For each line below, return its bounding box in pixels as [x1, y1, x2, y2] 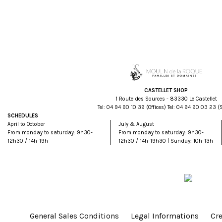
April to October [7, 121, 45, 128]
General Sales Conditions [30, 211, 119, 221]
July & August [118, 121, 154, 128]
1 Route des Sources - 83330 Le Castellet [115, 96, 217, 103]
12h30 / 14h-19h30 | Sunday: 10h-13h [118, 138, 213, 145]
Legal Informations [131, 211, 199, 221]
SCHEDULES [7, 112, 38, 119]
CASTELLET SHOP [144, 87, 188, 94]
